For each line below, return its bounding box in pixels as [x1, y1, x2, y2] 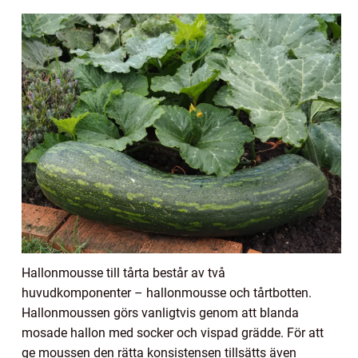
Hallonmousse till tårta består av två [22, 265, 225, 280]
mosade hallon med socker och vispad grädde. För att [22, 324, 324, 340]
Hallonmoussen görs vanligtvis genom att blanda [22, 304, 299, 320]
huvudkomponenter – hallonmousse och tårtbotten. [22, 284, 312, 300]
